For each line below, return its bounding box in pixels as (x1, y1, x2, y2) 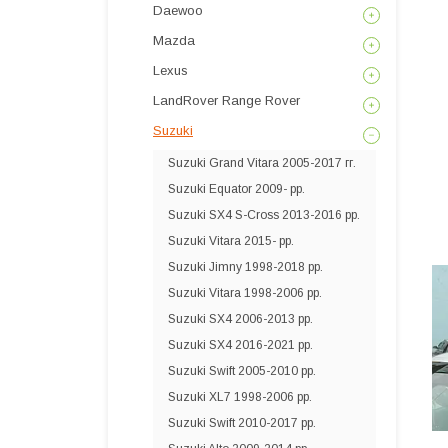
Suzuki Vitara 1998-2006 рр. (168, 286, 322, 300)
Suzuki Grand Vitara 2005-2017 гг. (168, 156, 356, 170)
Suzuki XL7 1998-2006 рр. (168, 390, 312, 404)
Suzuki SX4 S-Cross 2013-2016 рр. (168, 208, 360, 222)
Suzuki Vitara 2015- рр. (168, 234, 294, 248)
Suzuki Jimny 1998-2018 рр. (168, 260, 323, 274)
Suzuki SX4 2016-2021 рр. (168, 338, 313, 352)
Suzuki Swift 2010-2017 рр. (168, 416, 316, 430)
